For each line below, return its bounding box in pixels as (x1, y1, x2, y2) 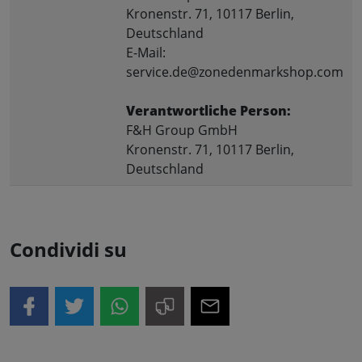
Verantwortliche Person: (126, 101, 291, 120)
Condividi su (10, 235, 127, 263)
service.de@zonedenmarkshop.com (126, 62, 343, 81)
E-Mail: (126, 43, 166, 61)
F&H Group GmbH (126, 120, 238, 139)
